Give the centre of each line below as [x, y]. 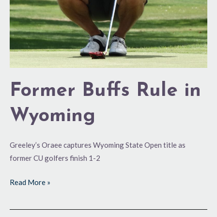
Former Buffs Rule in [105, 91]
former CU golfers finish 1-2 [55, 158]
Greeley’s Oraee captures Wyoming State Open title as [98, 145]
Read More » [30, 182]
